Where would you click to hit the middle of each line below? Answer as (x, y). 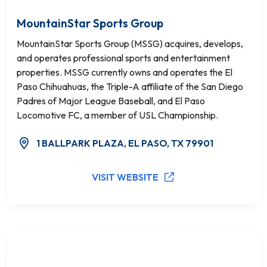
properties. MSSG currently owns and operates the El (125, 72)
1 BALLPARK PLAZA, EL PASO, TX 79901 (125, 143)
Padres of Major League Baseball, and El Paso (111, 101)
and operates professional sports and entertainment (123, 58)
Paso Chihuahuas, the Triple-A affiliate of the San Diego (130, 86)
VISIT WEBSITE (125, 177)
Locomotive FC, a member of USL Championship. (117, 115)
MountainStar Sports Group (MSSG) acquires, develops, (130, 44)
